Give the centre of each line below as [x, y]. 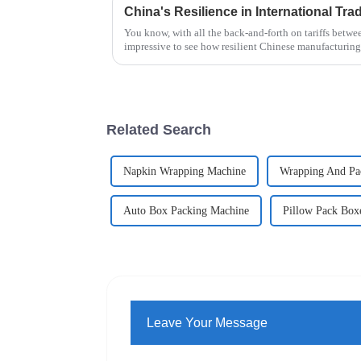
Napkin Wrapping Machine [185, 172]
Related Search [159, 129]
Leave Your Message [207, 322]
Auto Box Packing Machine [186, 211]
